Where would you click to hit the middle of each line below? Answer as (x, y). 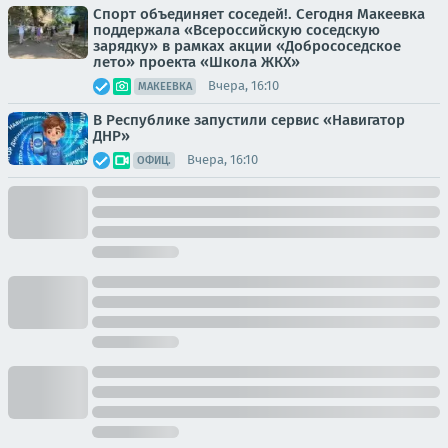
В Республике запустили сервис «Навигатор (249, 119)
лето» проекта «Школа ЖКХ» (196, 61)
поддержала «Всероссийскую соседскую (236, 29)
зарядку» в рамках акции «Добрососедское (247, 45)
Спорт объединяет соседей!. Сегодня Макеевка (259, 13)
